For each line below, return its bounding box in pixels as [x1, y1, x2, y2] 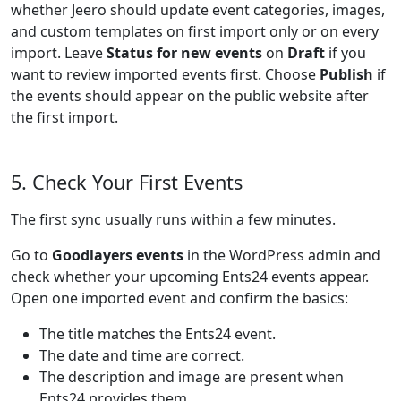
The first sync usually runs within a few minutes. [11, 209, 336, 229]
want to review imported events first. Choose [11, 64, 320, 84]
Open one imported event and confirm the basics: [11, 288, 348, 308]
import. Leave [11, 43, 107, 63]
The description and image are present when [39, 367, 344, 387]
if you [325, 43, 366, 63]
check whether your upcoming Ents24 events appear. [11, 267, 369, 286]
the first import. [11, 107, 118, 127]
